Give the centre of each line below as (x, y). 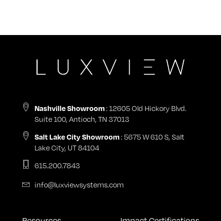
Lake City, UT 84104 (67, 147)
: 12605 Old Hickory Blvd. (145, 108)
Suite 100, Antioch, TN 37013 (82, 119)
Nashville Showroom (69, 108)
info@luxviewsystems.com (79, 184)
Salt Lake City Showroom (77, 136)
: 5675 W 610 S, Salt (152, 136)
